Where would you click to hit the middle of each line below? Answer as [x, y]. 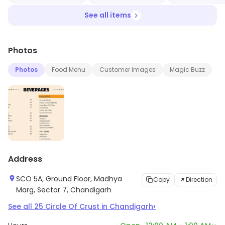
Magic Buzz [187, 70]
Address [25, 159]
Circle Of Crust [72, 207]
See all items [107, 15]
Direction [199, 180]
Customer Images [128, 70]
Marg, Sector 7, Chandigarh [64, 190]
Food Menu [69, 70]
